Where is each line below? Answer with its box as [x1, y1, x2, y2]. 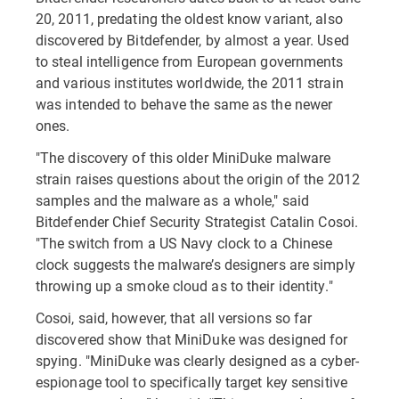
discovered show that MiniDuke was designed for [36, 330, 348, 348]
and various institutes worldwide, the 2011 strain [36, 73, 344, 92]
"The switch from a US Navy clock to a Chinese [36, 233, 333, 252]
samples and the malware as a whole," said [36, 191, 309, 209]
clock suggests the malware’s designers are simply [36, 255, 355, 273]
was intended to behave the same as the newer [36, 94, 333, 113]
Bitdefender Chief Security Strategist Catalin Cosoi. [36, 212, 358, 231]
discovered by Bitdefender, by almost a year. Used [36, 30, 349, 49]
